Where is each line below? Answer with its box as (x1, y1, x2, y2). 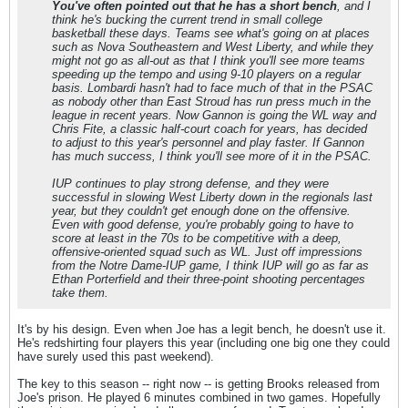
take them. (52, 286, 108, 300)
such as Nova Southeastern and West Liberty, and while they (52, 40, 373, 54)
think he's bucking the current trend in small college (52, 13, 322, 26)
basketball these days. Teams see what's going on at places (52, 26, 370, 40)
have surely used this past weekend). (17, 350, 214, 363)
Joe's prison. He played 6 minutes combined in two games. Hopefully (17, 391, 381, 404)
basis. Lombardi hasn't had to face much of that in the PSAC (52, 81, 372, 95)
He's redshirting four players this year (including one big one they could (17, 336, 390, 350)
